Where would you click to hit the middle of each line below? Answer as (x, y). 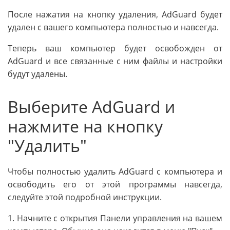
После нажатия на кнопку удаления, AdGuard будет (115, 14)
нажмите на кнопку (85, 126)
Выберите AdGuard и (91, 106)
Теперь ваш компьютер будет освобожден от (115, 48)
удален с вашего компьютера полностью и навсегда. (113, 27)
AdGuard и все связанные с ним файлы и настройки (115, 61)
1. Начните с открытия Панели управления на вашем (115, 218)
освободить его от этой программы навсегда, (115, 185)
